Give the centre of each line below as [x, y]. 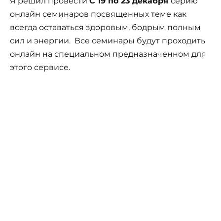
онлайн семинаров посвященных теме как [98, 14]
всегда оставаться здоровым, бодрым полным [105, 28]
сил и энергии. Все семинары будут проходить [108, 41]
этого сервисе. [40, 68]
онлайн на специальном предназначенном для [108, 54]
